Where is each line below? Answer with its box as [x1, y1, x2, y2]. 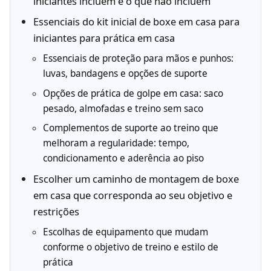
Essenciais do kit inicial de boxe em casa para [33, 15, 240, 29]
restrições [33, 204, 79, 219]
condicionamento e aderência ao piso [42, 152, 204, 165]
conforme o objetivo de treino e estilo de [42, 240, 218, 253]
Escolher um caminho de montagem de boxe [33, 172, 239, 186]
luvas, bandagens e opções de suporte [42, 67, 207, 80]
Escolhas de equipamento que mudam [42, 225, 208, 238]
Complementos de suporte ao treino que [42, 122, 218, 135]
